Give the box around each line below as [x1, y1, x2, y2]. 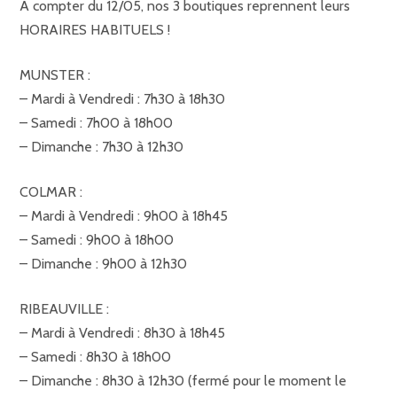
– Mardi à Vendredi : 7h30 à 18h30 [19, 90, 225, 107]
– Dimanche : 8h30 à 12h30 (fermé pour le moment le [19, 372, 346, 389]
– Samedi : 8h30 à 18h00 [19, 348, 171, 365]
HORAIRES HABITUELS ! [19, 21, 170, 38]
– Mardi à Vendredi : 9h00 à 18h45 [19, 207, 228, 224]
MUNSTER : [19, 66, 90, 83]
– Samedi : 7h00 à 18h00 [19, 114, 173, 131]
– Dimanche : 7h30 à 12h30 [19, 138, 183, 155]
